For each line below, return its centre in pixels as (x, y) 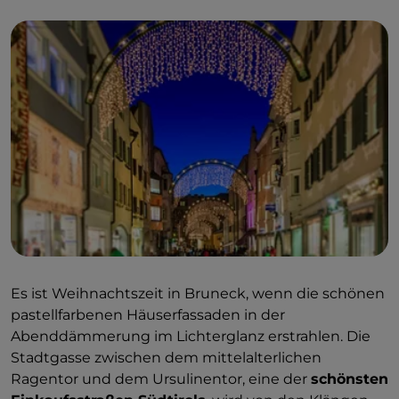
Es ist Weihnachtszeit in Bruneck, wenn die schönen (198, 294)
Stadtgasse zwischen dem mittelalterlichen (166, 358)
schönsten (350, 379)
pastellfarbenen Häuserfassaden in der (148, 315)
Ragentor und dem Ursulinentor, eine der (161, 379)
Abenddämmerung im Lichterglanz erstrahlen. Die (191, 337)
